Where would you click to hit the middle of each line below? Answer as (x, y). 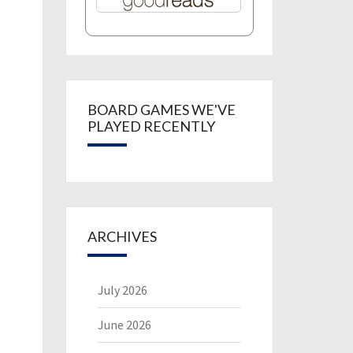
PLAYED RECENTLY (151, 126)
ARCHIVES (122, 236)
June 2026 (124, 325)
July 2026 (122, 290)
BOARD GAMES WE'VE (161, 110)
